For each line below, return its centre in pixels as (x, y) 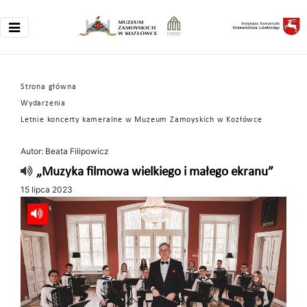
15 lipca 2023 (47, 189)
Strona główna (49, 87)
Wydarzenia (43, 103)
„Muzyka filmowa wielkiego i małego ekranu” (155, 172)
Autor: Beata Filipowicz (65, 151)
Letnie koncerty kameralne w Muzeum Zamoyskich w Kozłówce (142, 120)
